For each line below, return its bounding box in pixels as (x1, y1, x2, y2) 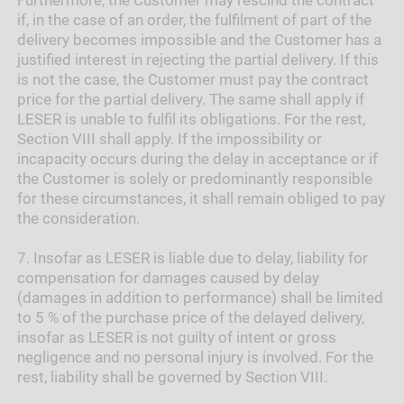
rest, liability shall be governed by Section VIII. (16, 367, 327, 386)
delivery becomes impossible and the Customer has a (16, 30, 381, 49)
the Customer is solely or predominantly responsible (16, 169, 372, 188)
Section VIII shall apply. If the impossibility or (16, 129, 322, 148)
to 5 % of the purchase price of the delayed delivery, (16, 308, 364, 326)
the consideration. (16, 208, 140, 227)
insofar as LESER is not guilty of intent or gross (16, 327, 336, 346)
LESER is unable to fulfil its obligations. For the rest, (16, 109, 365, 128)
